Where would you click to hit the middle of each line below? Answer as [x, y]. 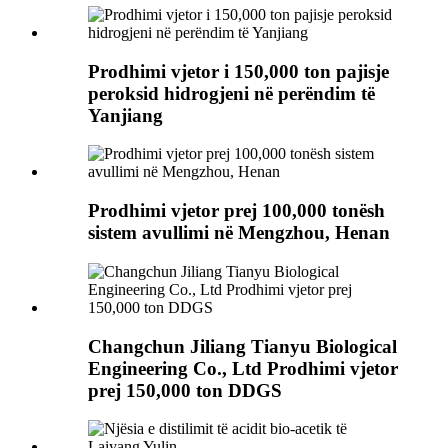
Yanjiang [125, 115]
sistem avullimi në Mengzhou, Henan [239, 233]
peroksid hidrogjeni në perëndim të [231, 93]
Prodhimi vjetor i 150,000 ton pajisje [238, 71]
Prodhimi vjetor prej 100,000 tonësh [236, 211]
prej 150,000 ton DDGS [185, 390]
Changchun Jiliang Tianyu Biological [242, 346]
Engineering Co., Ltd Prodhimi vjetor [243, 368]
